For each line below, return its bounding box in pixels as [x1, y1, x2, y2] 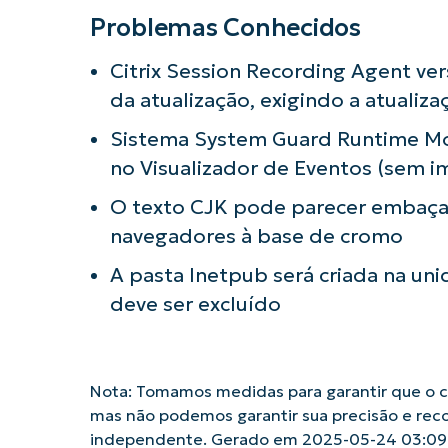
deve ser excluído [109, 291, 281, 316]
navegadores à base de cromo [109, 223, 403, 248]
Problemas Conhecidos [89, 11, 361, 43]
